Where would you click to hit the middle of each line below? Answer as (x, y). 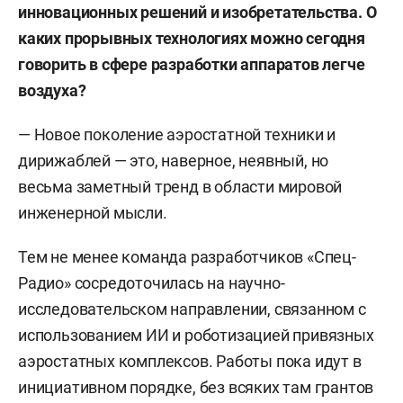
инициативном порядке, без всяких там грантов (196, 387)
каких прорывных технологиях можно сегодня (192, 38)
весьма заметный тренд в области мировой (180, 187)
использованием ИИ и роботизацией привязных (196, 335)
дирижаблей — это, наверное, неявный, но (174, 161)
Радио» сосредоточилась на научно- (152, 283)
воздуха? (52, 90)
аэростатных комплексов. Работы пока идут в (190, 361)
